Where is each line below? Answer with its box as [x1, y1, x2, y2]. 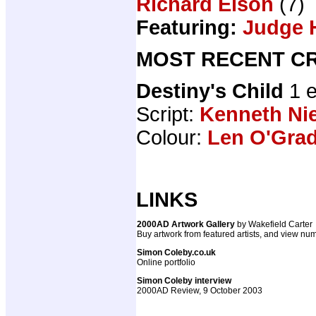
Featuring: [136, 16, 237, 39]
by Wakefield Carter [237, 219, 312, 229]
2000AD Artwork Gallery [137, 219, 237, 229]
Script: [136, 102, 200, 126]
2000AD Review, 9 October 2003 [137, 285, 262, 296]
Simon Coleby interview [137, 275, 231, 286]
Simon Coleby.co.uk [137, 247, 216, 257]
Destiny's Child [136, 79, 284, 102]
